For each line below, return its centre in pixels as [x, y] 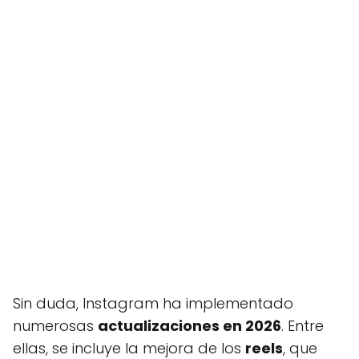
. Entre [303, 326]
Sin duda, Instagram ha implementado [153, 303]
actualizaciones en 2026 [190, 326]
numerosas [55, 326]
